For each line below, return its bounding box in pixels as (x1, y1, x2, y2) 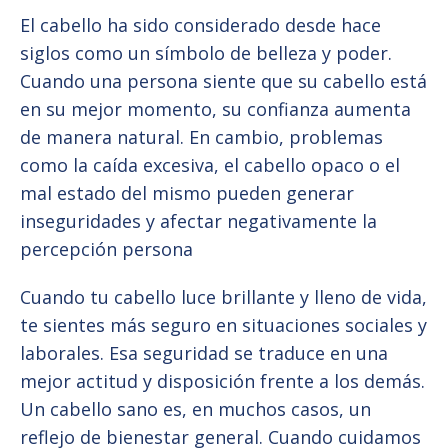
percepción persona (20, 237, 193, 262)
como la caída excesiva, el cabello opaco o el (20, 153, 400, 178)
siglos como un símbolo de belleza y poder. (20, 41, 392, 66)
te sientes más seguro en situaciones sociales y (20, 313, 427, 338)
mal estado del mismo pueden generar (20, 181, 354, 206)
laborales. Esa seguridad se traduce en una (20, 341, 388, 366)
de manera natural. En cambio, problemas (20, 125, 383, 150)
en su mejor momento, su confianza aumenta (20, 97, 411, 122)
